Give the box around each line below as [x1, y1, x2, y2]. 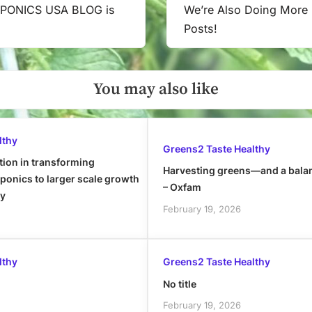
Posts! [184, 21, 218, 36]
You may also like [93, 79, 219, 100]
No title [162, 277, 196, 290]
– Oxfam [162, 181, 201, 194]
